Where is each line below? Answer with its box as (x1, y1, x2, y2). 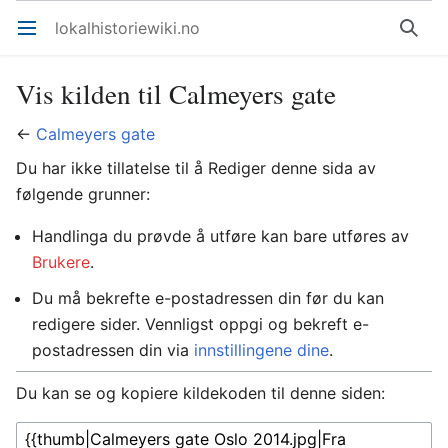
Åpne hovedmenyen (29, 28, 42, 48)
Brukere (32, 252, 90, 272)
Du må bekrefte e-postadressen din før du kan (32, 288, 384, 308)
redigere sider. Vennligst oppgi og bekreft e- (32, 314, 369, 334)
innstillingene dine (194, 340, 329, 360)
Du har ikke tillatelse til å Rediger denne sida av (16, 158, 376, 178)
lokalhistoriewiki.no (55, 18, 200, 38)
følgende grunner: (16, 184, 150, 204)
